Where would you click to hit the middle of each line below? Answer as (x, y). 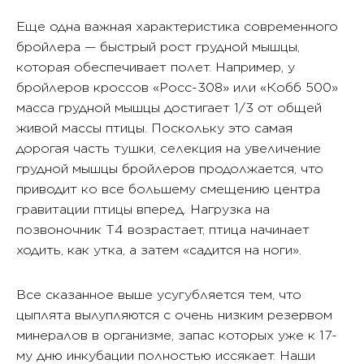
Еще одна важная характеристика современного (177, 26)
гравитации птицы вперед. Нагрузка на (143, 209)
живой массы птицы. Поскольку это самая (154, 128)
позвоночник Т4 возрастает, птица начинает (163, 230)
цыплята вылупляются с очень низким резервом (174, 315)
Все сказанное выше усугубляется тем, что (159, 295)
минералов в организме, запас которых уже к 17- (177, 335)
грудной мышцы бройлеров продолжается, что (170, 169)
